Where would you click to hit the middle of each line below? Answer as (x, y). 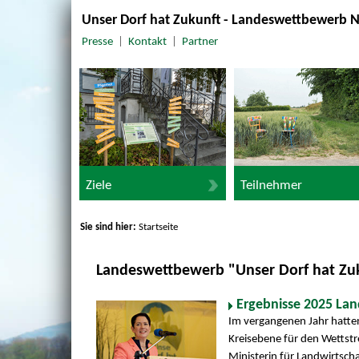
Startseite (159, 227)
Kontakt (147, 42)
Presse (97, 42)
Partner (200, 42)
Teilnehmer (271, 185)
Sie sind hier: (110, 227)
